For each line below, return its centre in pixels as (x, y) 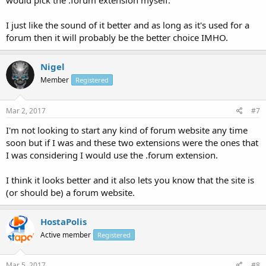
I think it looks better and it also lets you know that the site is (130, 180)
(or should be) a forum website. (70, 192)
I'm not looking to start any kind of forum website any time (127, 130)
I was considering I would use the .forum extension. (112, 155)
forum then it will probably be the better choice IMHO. (117, 37)
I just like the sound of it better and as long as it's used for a (128, 25)
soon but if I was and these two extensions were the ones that (132, 142)
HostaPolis (64, 221)
